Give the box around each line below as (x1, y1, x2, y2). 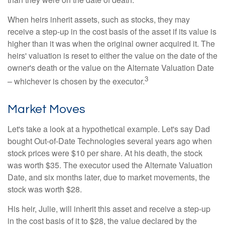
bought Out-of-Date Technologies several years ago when (8, 135, 212, 147)
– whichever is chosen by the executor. (8, 75, 145, 87)
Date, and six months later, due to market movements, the (8, 171, 210, 183)
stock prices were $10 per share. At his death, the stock (8, 147, 202, 159)
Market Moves (8, 102, 85, 116)
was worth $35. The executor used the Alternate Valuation (8, 159, 212, 171)
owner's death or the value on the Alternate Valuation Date (8, 62, 214, 74)
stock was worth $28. (8, 183, 82, 195)
